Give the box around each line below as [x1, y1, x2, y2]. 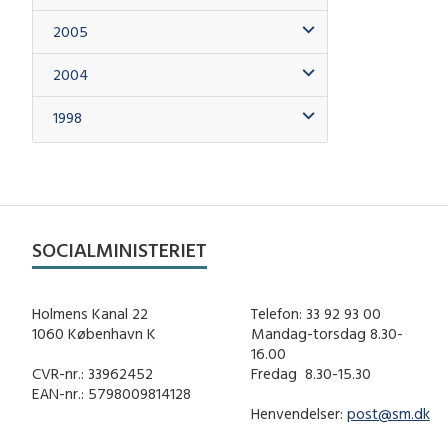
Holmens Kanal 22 [32, 304, 148, 324]
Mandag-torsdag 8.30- [250, 324, 403, 344]
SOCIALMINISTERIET [32, 236, 207, 262]
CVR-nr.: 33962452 [32, 363, 153, 383]
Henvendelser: [250, 403, 347, 423]
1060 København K [32, 324, 156, 344]
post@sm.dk [346, 403, 430, 423]
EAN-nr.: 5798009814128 [32, 383, 191, 403]
